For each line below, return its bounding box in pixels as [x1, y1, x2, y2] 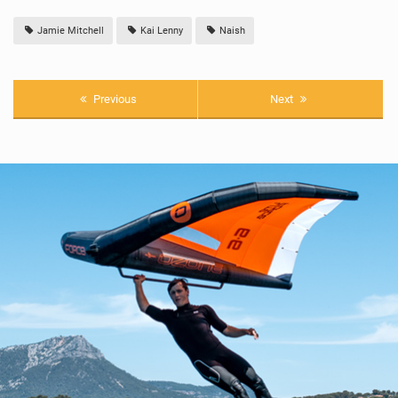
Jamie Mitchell [35, 25, 105, 37]
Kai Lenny [138, 25, 184, 37]
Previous [90, 92, 137, 107]
